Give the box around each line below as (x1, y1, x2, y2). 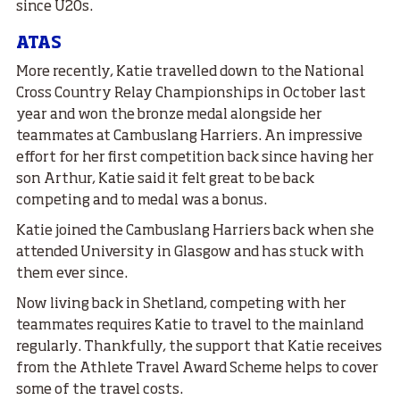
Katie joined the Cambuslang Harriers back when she (16, 224, 374, 239)
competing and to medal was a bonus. (16, 194, 267, 209)
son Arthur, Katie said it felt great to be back (16, 172, 314, 187)
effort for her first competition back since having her (16, 151, 374, 166)
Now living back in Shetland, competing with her (16, 297, 346, 312)
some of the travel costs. (16, 383, 183, 398)
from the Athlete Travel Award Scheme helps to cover (16, 362, 379, 377)
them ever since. (16, 267, 128, 282)
